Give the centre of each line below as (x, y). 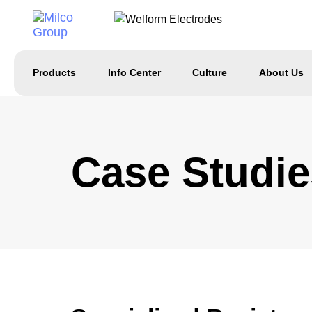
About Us (281, 72)
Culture (210, 72)
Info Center (134, 72)
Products (54, 72)
